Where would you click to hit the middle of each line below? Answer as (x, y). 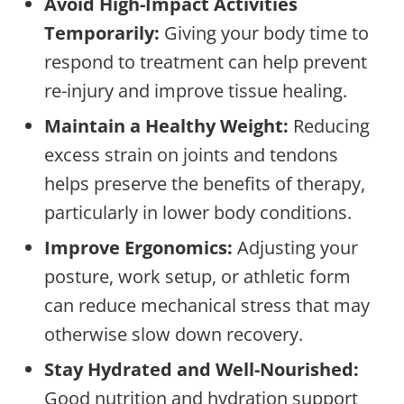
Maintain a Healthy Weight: (166, 125)
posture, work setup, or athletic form (197, 276)
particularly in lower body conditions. (198, 212)
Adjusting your (295, 247)
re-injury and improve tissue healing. (196, 90)
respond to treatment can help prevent (206, 61)
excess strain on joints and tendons (191, 154)
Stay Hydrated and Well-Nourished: (202, 369)
